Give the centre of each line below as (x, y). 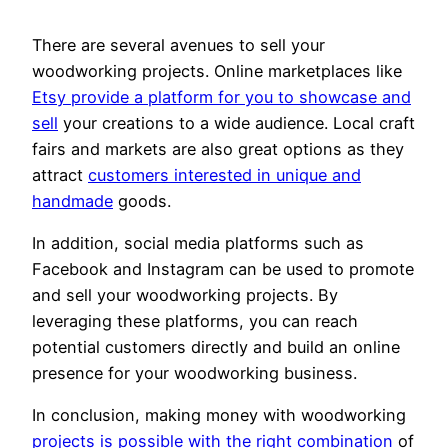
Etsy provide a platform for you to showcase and (221, 96)
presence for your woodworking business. (194, 372)
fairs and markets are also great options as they (218, 148)
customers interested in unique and (224, 174)
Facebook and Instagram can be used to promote (223, 268)
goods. (142, 200)
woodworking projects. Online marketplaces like (217, 70)
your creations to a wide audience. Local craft (236, 122)
